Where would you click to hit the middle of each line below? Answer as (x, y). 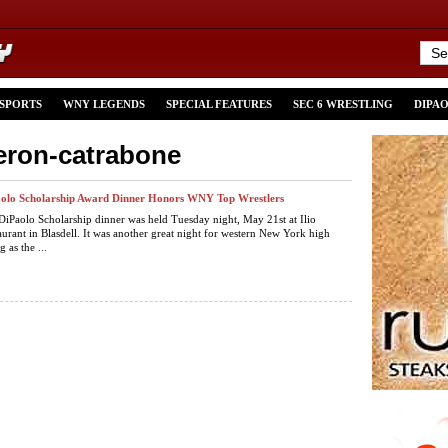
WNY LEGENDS (104, 104)
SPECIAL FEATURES (219, 104)
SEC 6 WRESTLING (343, 104)
